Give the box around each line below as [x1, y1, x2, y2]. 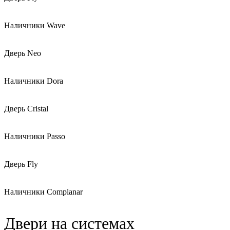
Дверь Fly [4, 160, 38, 169]
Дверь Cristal [4, 104, 48, 113]
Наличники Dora [4, 76, 63, 86]
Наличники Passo [4, 132, 65, 141]
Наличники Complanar [4, 187, 83, 197]
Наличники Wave [4, 21, 65, 30]
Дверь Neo [4, 49, 41, 58]
